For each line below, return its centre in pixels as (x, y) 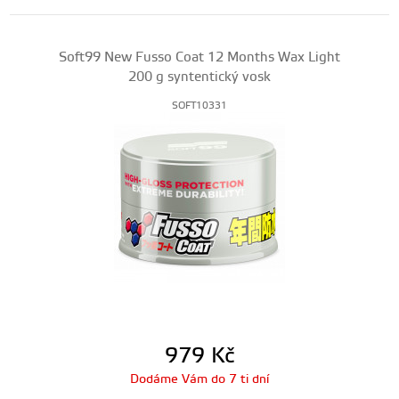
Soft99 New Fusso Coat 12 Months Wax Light (199, 57)
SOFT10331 (199, 106)
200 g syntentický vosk (199, 77)
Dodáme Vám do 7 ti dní (199, 379)
